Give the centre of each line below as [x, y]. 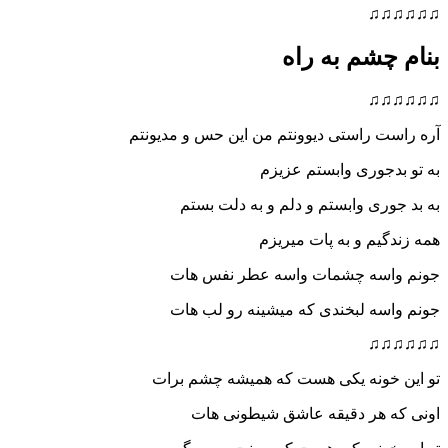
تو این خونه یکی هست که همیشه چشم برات [296, 379]
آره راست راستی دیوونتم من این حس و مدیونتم [284, 135]
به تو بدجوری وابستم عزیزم [350, 170]
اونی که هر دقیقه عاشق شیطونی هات [315, 414]
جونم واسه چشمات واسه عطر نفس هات [305, 275]
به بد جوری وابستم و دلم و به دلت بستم [310, 205]
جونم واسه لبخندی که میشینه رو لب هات [305, 310]
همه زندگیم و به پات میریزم [349, 240]
